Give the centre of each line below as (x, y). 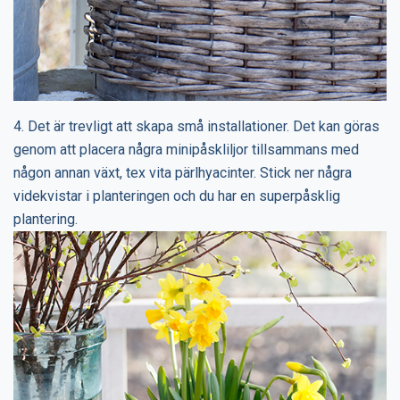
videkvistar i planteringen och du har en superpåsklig (177, 196)
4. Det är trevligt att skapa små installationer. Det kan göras (196, 126)
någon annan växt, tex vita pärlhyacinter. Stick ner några (183, 172)
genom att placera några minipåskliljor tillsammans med (186, 149)
